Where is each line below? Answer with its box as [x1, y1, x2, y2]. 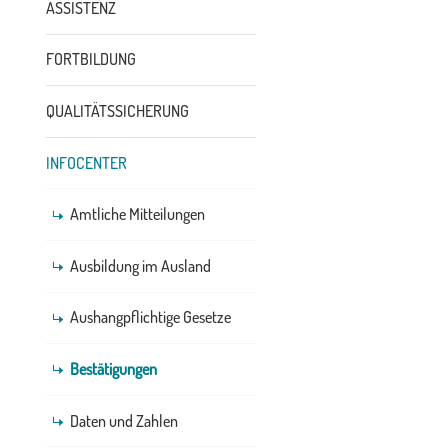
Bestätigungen [69, 358, 157, 379]
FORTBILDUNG [45, 49, 136, 70]
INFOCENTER [45, 152, 127, 173]
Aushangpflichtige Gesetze [69, 307, 231, 328]
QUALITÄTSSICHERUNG [45, 100, 189, 121]
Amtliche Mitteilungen [69, 204, 205, 225]
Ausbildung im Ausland [69, 255, 211, 276]
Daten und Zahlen [69, 410, 178, 431]
